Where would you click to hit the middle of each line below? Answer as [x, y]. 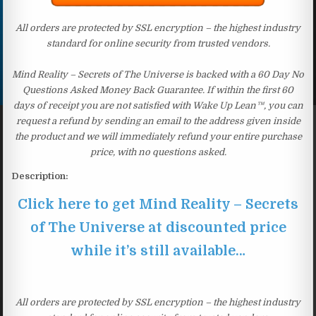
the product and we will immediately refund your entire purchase [158, 136]
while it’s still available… [158, 250]
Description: [40, 176]
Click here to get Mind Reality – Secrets [158, 204]
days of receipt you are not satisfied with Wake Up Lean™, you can [158, 105]
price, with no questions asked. [158, 152]
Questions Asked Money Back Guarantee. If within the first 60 [158, 90]
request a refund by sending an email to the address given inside [158, 121]
